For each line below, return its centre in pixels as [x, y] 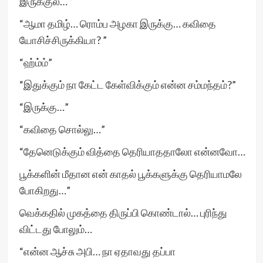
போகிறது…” [45, 190]
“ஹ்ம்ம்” [36, 62]
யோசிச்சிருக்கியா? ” [63, 40]
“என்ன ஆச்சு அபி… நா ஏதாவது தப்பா [97, 251]
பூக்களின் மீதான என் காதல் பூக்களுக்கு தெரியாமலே [130, 174]
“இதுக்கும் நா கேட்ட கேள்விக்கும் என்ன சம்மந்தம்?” [127, 85]
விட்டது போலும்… [55, 229]
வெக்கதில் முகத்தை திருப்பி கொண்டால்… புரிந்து [123, 213]
